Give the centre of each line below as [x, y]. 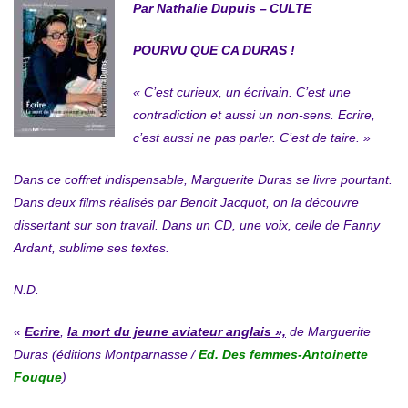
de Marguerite [328, 332]
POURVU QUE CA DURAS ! [214, 51]
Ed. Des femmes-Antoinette [283, 355]
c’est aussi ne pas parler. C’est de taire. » [251, 138]
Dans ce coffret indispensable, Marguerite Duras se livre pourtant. [203, 180]
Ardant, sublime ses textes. [92, 248]
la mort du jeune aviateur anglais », [177, 332]
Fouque [38, 377]
